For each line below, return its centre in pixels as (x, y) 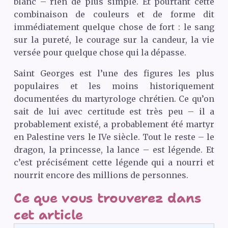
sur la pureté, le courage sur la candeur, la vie (114, 39)
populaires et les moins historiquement (114, 86)
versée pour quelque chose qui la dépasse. (100, 52)
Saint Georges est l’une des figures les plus (114, 73)
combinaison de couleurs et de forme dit (114, 14)
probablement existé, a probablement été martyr (114, 124)
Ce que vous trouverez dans (107, 198)
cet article (48, 215)
